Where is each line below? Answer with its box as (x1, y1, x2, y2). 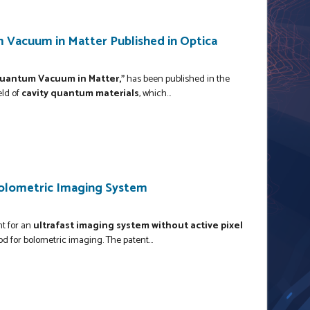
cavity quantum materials (21, 85, 139, 102)
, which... (139, 85, 171, 102)
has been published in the (125, 71, 230, 87)
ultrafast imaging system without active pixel (33, 217, 243, 234)
